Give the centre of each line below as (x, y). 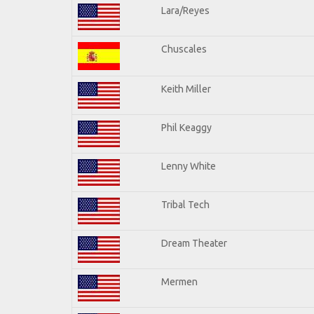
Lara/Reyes (185, 10)
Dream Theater (194, 243)
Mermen (179, 281)
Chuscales (184, 49)
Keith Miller (186, 89)
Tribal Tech (185, 204)
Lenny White (189, 166)
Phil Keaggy (186, 127)
